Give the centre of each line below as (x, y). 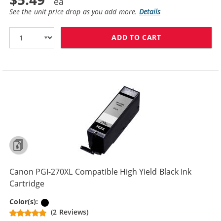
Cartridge (27, 184)
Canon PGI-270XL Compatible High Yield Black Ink (101, 172)
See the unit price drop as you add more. (74, 11)
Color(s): (25, 202)
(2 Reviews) (70, 212)
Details (150, 11)
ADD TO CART (136, 37)
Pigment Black (74, 202)
